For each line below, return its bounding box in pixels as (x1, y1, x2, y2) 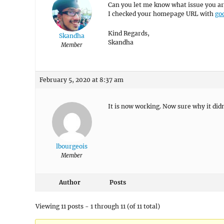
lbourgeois (56, 142, 87, 150)
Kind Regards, (108, 29, 149, 37)
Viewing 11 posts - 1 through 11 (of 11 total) (35, 202, 160, 210)
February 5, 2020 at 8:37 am (39, 76, 123, 83)
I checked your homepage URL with (108, 10, 215, 17)
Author (58, 178, 80, 186)
